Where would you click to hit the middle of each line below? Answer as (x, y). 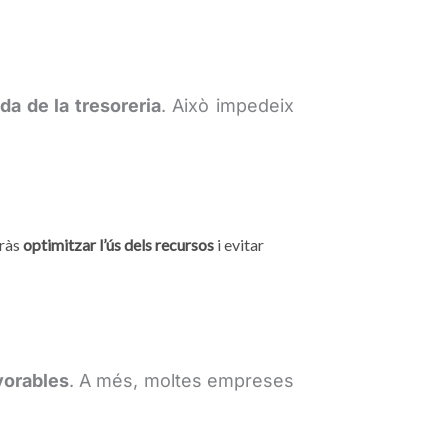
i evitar (239, 244)
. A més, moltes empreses (181, 380)
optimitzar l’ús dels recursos (118, 244)
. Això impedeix (227, 105)
